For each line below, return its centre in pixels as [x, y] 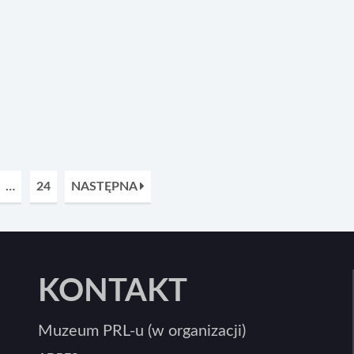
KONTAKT [113, 292]
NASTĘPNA [106, 187]
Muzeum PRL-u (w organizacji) [142, 331]
